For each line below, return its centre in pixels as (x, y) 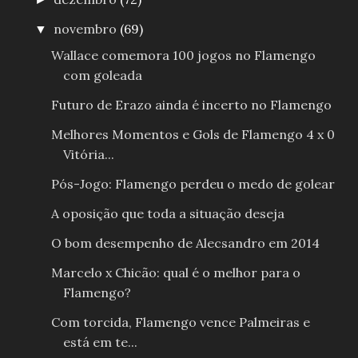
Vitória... (88, 155)
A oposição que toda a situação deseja (167, 214)
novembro (87, 29)
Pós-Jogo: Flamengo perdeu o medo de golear (193, 184)
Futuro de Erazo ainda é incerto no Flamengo (191, 105)
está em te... (100, 342)
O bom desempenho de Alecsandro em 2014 (185, 243)
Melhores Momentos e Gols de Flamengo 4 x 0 (193, 135)
